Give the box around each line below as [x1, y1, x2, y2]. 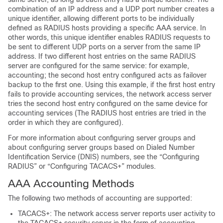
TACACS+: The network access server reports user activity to [18, 210, 215, 218]
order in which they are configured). [8, 118, 123, 126]
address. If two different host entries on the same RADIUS [8, 52, 196, 60]
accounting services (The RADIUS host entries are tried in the [8, 109, 206, 117]
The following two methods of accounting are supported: [8, 194, 192, 202]
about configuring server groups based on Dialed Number [8, 143, 195, 151]
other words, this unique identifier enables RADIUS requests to [8, 33, 210, 41]
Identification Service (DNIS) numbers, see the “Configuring [8, 153, 200, 161]
